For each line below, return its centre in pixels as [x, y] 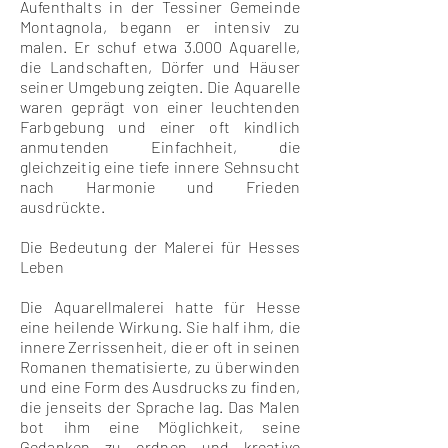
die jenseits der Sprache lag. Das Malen [160, 406]
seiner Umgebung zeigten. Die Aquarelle [160, 86]
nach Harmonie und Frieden [160, 186]
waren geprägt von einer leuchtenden [160, 106]
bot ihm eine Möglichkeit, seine [160, 426]
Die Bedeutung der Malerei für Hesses [160, 246]
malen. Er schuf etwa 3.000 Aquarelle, [160, 46]
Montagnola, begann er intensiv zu [160, 26]
